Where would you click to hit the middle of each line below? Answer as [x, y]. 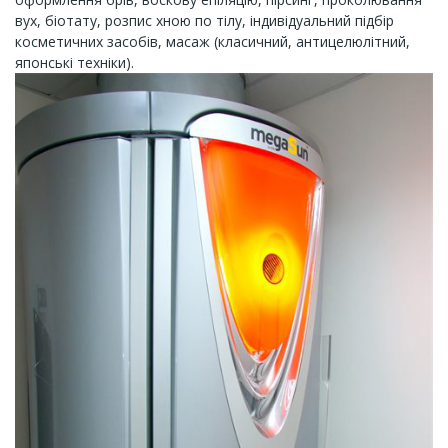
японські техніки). [74, 62]
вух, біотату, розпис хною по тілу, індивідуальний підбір [204, 20]
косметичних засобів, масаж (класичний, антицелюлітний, [212, 41]
